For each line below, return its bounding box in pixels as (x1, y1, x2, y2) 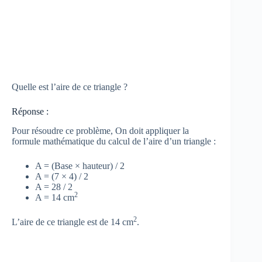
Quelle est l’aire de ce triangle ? (12, 82, 127, 92)
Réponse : (12, 106, 49, 117)
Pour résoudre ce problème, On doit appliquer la (12, 126, 189, 136)
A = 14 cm (35, 192, 74, 203)
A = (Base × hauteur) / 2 (35, 161, 125, 171)
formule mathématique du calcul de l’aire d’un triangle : (12, 136, 216, 147)
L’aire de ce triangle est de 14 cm (12, 217, 133, 227)
